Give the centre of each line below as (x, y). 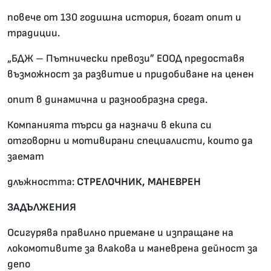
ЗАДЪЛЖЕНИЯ (42, 207)
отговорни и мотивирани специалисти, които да (130, 141)
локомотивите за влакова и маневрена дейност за (132, 249)
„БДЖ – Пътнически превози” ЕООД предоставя (126, 59)
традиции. (34, 33)
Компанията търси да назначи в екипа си (109, 125)
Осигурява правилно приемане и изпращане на (120, 233)
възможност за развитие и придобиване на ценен (131, 74)
